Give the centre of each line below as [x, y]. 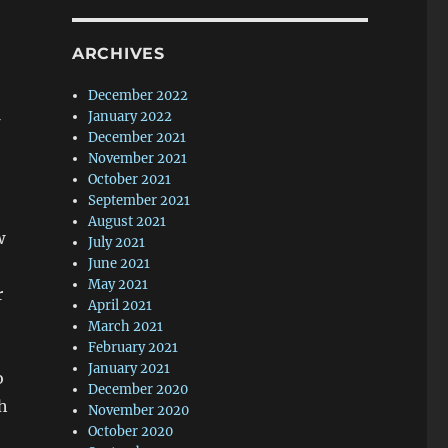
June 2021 [119, 263]
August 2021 [127, 221]
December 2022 [138, 95]
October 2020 [131, 431]
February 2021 [133, 347]
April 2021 [120, 305]
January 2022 [130, 116]
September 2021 [139, 200]
